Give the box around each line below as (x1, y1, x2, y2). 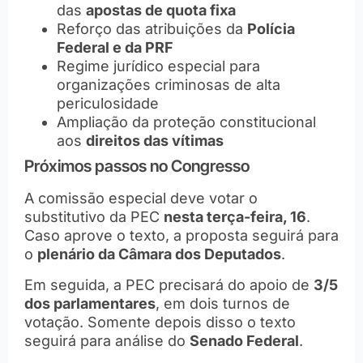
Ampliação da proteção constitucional (57, 113, 316, 131)
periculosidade (57, 95, 159, 113)
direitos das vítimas (86, 132, 224, 150)
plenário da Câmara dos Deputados (37, 246, 281, 263)
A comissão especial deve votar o (24, 190, 258, 207)
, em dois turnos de (156, 294, 290, 312)
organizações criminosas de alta (57, 76, 280, 94)
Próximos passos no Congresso (24, 156, 250, 177)
